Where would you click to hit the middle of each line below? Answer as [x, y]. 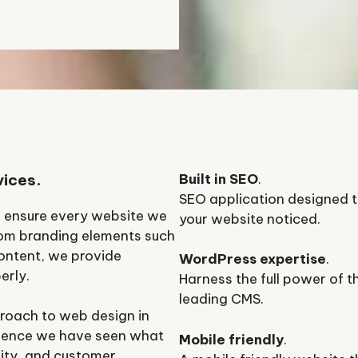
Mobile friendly [231, 339]
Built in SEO [219, 179]
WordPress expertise [253, 259]
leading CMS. [221, 299]
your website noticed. [250, 219]
